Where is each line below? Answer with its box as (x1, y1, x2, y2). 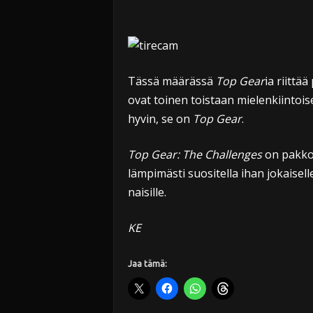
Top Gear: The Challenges (127, 147, 262, 162)
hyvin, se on (127, 111, 193, 126)
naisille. (127, 184, 166, 200)
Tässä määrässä (127, 73, 216, 89)
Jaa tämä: (127, 259, 167, 268)
